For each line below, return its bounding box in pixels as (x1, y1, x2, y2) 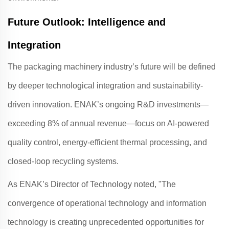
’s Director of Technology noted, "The (42, 180, 176, 189)
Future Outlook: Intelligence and (8, 16, 166, 28)
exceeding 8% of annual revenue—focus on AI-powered (8, 119, 209, 128)
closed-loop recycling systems (8, 157, 117, 166)
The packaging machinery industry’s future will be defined (8, 62, 216, 71)
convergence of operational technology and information (8, 199, 207, 208)
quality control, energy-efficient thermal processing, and (8, 138, 207, 147)
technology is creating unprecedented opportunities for (8, 218, 204, 226)
